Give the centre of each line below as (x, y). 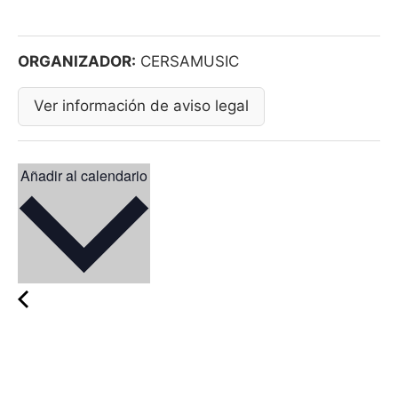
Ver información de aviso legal (141, 106)
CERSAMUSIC (187, 61)
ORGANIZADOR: (77, 61)
